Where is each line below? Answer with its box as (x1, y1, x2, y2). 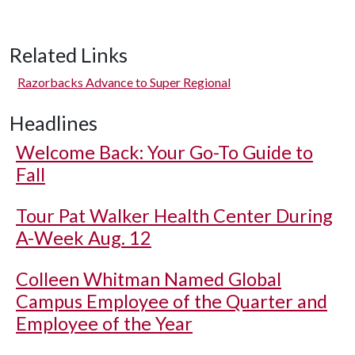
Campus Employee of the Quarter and (16, 289, 327, 312)
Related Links (10, 42, 128, 67)
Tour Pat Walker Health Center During (16, 204, 333, 227)
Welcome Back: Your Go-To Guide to (16, 140, 313, 163)
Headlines (10, 110, 97, 135)
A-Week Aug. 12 (16, 226, 151, 249)
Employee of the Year (16, 311, 193, 334)
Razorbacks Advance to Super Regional (17, 74, 231, 90)
